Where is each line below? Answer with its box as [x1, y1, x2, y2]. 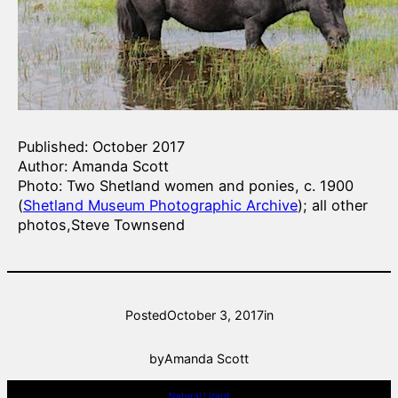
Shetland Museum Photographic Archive [23, 196, 298, 215]
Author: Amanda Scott [18, 157, 169, 176]
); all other [298, 196, 368, 215]
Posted [124, 306, 167, 322]
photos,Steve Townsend [18, 216, 185, 235]
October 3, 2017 [166, 306, 264, 322]
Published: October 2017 [18, 138, 185, 156]
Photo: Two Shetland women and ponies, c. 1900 [18, 177, 354, 195]
